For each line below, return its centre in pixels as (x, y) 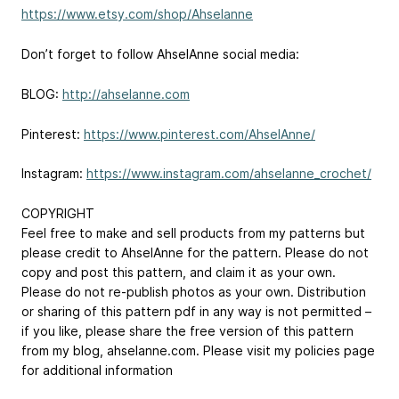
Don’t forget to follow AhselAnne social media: (160, 54)
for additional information (97, 370)
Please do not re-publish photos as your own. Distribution (194, 292)
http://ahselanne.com (126, 94)
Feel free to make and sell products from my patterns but (193, 233)
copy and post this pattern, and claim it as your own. (179, 273)
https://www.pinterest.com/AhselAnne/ (199, 134)
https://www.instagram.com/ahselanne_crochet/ (229, 174)
